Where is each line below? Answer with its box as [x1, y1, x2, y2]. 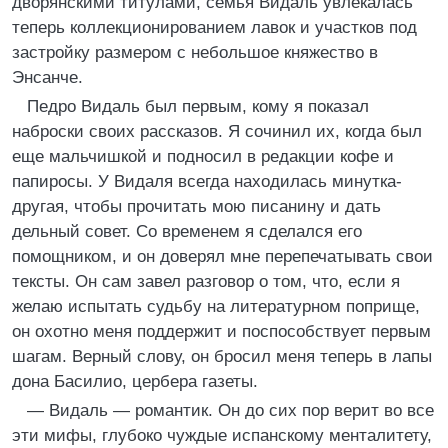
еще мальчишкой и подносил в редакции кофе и [12, 147, 394, 166]
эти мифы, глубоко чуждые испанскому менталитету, [12, 426, 432, 445]
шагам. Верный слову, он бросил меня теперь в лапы [12, 347, 432, 366]
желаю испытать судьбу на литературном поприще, [12, 297, 420, 316]
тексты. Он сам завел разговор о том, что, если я [12, 272, 400, 291]
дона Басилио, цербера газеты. [12, 372, 258, 391]
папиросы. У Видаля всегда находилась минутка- [12, 172, 402, 191]
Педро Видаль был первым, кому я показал [27, 97, 369, 116]
